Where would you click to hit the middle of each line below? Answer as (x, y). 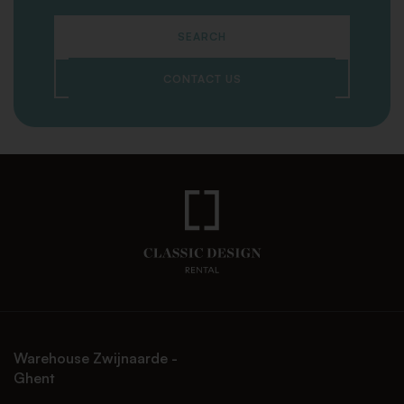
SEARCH (202, 37)
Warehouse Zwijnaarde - (96, 358)
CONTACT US (202, 79)
